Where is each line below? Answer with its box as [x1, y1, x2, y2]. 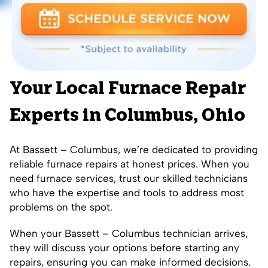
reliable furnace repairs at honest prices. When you [10, 157, 249, 170]
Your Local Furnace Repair [10, 80, 246, 99]
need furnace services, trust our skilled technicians [10, 172, 248, 184]
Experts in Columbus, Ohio [10, 107, 245, 126]
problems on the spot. [10, 200, 112, 213]
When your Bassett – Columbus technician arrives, [10, 227, 248, 239]
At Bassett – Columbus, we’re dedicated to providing [10, 143, 258, 156]
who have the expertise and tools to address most [10, 186, 244, 199]
